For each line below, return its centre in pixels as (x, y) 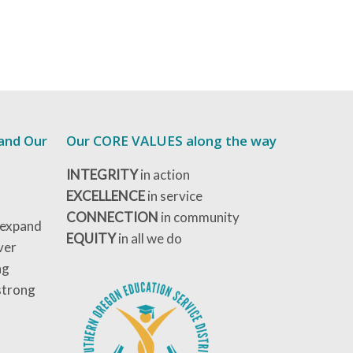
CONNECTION (113, 217)
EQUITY (91, 238)
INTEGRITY (102, 175)
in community (199, 217)
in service (174, 196)
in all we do (149, 238)
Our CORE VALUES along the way (172, 141)
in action (164, 175)
